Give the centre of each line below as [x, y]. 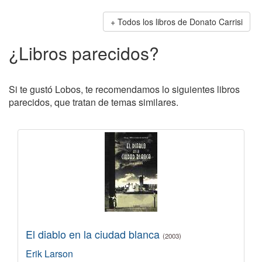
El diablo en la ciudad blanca [94, 234]
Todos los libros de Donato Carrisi [180, 21]
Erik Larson [49, 253]
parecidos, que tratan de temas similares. [94, 102]
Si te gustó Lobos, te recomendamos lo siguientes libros [124, 89]
